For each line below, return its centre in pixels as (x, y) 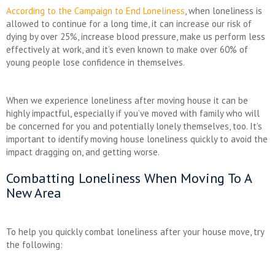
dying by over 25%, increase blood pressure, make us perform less (136, 36)
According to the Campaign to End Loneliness (95, 10)
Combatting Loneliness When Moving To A (129, 178)
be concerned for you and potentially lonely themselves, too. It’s (134, 126)
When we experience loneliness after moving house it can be (127, 100)
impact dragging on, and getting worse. (83, 152)
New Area (34, 192)
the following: (34, 244)
